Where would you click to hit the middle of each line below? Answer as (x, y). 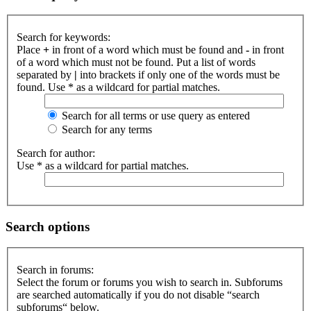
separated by (45, 75)
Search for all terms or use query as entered (154, 116)
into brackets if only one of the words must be (178, 75)
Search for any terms (106, 129)
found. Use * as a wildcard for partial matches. (118, 87)
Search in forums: (55, 270)
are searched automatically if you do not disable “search (138, 295)
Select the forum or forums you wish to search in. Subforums (150, 283)
